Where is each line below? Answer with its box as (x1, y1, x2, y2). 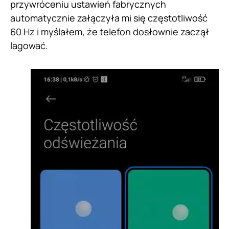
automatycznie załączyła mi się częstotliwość (10, 12, 208, 25)
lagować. (10, 39, 48, 52)
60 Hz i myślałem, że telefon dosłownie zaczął (10, 26, 209, 38)
